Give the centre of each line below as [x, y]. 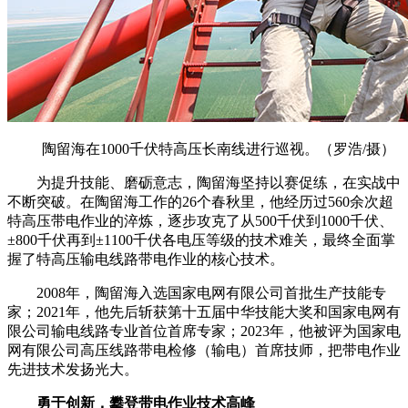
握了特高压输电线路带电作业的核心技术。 [146, 260]
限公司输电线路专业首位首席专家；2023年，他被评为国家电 [204, 331]
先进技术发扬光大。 [73, 370]
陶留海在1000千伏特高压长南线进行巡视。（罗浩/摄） [219, 149]
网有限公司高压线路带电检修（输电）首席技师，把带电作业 [204, 351]
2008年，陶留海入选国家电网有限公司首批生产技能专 [197, 293]
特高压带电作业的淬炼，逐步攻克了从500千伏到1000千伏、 [200, 221]
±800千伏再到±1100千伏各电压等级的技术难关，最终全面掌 [201, 240]
